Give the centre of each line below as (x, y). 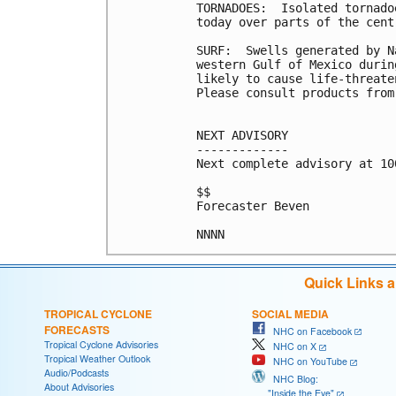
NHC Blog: (292, 378)
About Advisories (79, 386)
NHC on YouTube (306, 362)
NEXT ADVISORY (242, 135)
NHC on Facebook (308, 331)
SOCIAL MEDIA (290, 313)
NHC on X (291, 346)
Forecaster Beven (253, 206)
